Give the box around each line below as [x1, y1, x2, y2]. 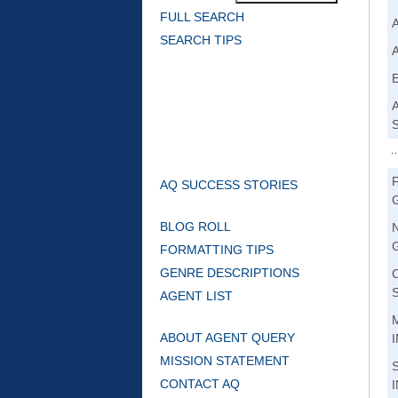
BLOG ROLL [160, 219, 231, 234]
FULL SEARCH [160, 10, 244, 24]
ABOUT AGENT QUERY [160, 330, 295, 345]
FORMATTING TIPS [160, 243, 274, 257]
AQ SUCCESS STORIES [160, 178, 298, 192]
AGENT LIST [160, 289, 233, 303]
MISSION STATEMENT [160, 354, 290, 368]
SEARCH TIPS [160, 33, 242, 47]
